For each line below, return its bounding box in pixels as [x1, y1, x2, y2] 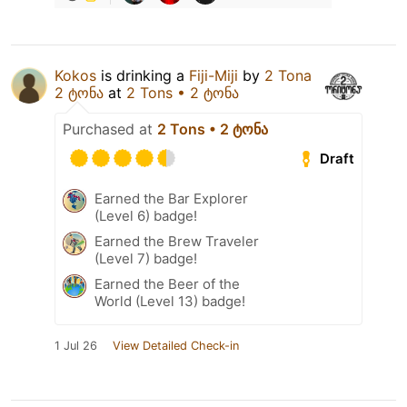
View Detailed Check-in [113, 339, 239, 353]
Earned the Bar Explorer [94, 190, 248, 208]
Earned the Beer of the [94, 275, 240, 293]
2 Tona [264, 66, 312, 85]
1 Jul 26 [55, 339, 97, 353]
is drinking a [96, 66, 189, 85]
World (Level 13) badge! [94, 293, 245, 311]
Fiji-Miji [189, 66, 238, 85]
